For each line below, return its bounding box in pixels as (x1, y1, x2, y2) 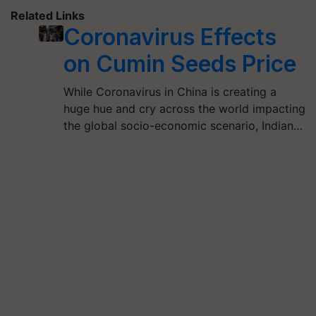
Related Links (11, 8, 85, 23)
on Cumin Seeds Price (63, 49, 296, 78)
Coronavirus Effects (63, 23, 276, 51)
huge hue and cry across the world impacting (63, 101, 305, 116)
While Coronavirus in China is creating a (63, 84, 276, 99)
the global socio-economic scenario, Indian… (63, 118, 303, 133)
